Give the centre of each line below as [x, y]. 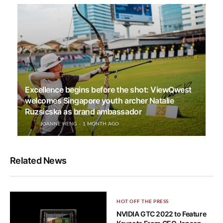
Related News [38, 160]
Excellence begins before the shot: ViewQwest [108, 89]
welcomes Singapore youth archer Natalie [100, 100]
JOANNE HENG [58, 124]
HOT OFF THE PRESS [143, 201]
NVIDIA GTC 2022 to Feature [162, 214]
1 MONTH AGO [101, 124]
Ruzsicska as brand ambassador [83, 111]
